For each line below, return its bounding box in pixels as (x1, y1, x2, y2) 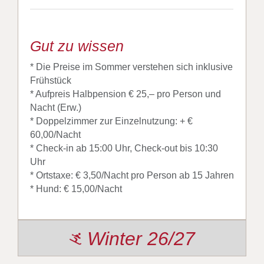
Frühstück (29, 75, 71, 86)
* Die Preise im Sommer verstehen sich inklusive (29, 62, 233, 72)
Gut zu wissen (29, 38, 124, 55)
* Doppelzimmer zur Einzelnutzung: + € (29, 116, 193, 127)
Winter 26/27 (87, 228, 195, 250)
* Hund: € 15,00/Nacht (29, 184, 122, 194)
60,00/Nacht (29, 130, 81, 140)
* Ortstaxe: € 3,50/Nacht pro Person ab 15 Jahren (29, 170, 234, 181)
